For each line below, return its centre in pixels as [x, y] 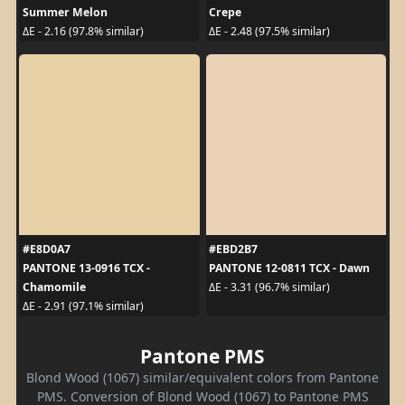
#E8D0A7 [46, 249]
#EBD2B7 [233, 249]
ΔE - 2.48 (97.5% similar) [269, 32]
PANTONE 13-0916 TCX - [86, 268]
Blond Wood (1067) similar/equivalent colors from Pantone [202, 377]
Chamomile [54, 287]
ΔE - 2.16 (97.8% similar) [83, 32]
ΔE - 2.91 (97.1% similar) [83, 306]
